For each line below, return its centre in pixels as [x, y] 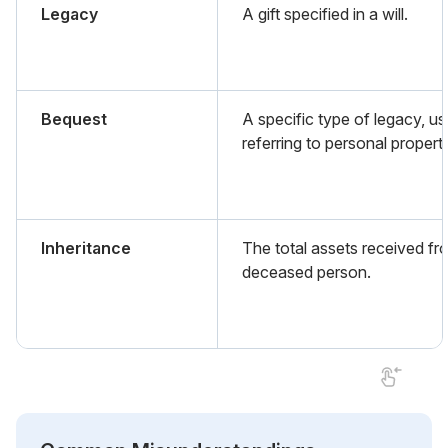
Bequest [74, 118]
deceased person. [306, 271]
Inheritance [86, 247]
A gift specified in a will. [325, 13]
